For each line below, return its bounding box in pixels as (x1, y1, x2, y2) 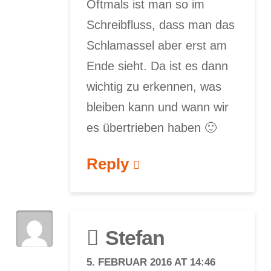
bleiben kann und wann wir (87, 100, 229, 114)
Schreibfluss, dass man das (87, 18, 235, 32)
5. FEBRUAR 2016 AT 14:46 (87, 255, 216, 268)
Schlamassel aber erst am (87, 39, 227, 53)
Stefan (105, 226, 165, 249)
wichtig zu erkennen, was (87, 80, 222, 94)
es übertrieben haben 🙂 (87, 121, 217, 135)
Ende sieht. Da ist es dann (87, 59, 229, 73)
